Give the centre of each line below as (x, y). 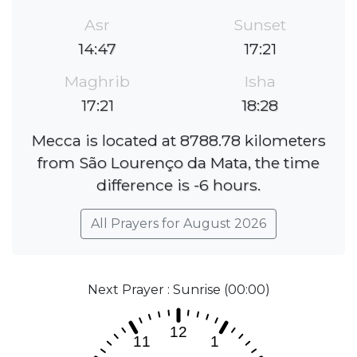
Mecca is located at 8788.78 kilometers (178, 141)
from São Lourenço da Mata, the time (178, 163)
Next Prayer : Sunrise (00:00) (178, 290)
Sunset (260, 25)
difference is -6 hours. (178, 185)
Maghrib (97, 82)
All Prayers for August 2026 (178, 224)
